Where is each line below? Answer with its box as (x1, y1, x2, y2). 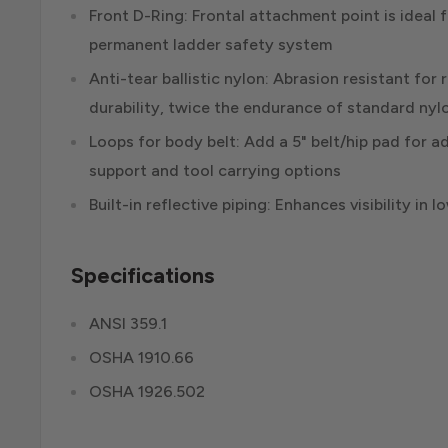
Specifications (71, 261, 214, 289)
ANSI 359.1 (89, 314, 167, 334)
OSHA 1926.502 (89, 382, 205, 402)
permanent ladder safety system (89, 35, 332, 55)
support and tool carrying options (89, 161, 341, 181)
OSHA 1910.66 (89, 348, 194, 368)
